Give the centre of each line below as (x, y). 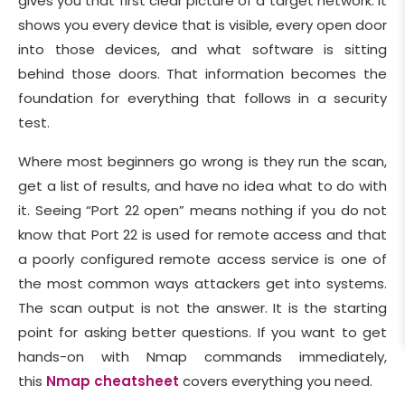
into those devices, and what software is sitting (202, 50)
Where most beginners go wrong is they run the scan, (202, 162)
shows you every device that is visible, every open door (202, 25)
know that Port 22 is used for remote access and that (202, 235)
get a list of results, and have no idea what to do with (202, 186)
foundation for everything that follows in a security (202, 99)
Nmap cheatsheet (113, 381)
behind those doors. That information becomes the (202, 74)
